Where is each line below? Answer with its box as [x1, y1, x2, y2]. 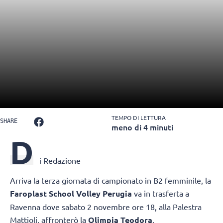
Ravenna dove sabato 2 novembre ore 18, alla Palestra [10, 202, 202, 212]
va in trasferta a [132, 188, 189, 199]
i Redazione [39, 155, 81, 166]
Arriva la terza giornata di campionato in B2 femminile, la [10, 175, 211, 186]
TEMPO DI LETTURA [111, 113, 166, 122]
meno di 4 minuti [111, 121, 173, 133]
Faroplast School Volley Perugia [10, 188, 132, 199]
